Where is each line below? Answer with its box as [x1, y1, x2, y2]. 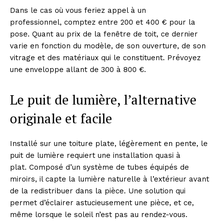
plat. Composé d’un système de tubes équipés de [10, 163, 189, 172]
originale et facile [10, 110, 112, 127]
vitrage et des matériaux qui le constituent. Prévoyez [10, 53, 201, 62]
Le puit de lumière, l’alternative [10, 91, 196, 109]
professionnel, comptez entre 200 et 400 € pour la [10, 18, 195, 27]
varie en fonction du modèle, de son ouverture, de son [10, 41, 206, 50]
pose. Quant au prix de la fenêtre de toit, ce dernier [10, 30, 198, 38]
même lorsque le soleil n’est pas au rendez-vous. [10, 210, 187, 219]
